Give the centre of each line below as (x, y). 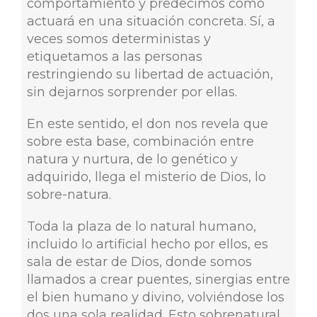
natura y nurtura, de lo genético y (132, 159)
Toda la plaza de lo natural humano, (141, 226)
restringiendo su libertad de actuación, (150, 74)
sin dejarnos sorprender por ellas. (132, 92)
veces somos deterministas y (119, 39)
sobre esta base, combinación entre (140, 141)
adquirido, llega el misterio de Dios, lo (146, 177)
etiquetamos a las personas (114, 56)
